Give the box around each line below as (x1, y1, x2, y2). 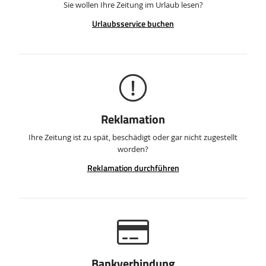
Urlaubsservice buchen (92, 17, 174, 30)
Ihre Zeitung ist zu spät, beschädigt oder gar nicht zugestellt (28, 132, 237, 142)
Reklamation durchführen (87, 161, 179, 174)
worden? (118, 144, 148, 154)
